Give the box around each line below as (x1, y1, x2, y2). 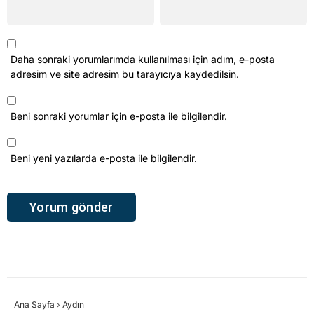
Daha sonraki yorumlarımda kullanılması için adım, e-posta (11, 5, 275, 18)
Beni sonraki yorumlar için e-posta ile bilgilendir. (11, 62, 227, 74)
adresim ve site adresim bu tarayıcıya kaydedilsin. (11, 20, 239, 32)
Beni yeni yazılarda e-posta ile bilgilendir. (11, 104, 197, 116)
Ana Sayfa (14, 250, 55, 261)
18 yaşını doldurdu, (14, 272, 239, 301)
